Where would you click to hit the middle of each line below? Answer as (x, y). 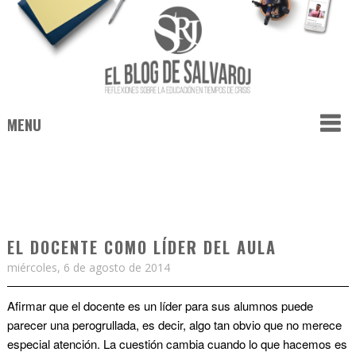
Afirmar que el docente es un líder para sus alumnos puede (160, 306)
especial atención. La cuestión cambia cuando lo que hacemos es (177, 344)
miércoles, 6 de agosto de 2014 (88, 268)
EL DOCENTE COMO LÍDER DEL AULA (141, 248)
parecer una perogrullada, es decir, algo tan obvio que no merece (174, 325)
